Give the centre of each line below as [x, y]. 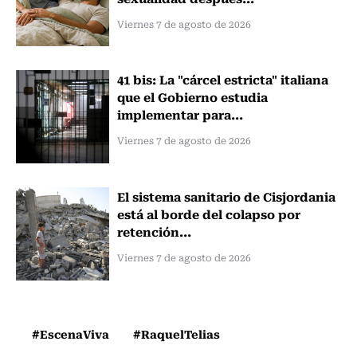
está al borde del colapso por [208, 214]
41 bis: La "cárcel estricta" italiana [222, 79]
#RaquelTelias [177, 334]
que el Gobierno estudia [192, 97]
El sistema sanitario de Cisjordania [226, 196]
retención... [154, 231]
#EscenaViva [71, 334]
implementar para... [180, 114]
